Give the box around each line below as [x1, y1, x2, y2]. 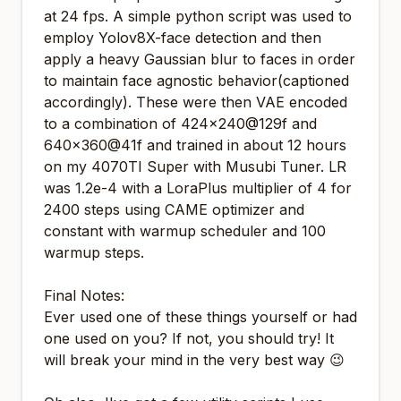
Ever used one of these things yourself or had [44, 308, 357, 326]
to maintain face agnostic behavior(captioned [44, 72, 349, 90]
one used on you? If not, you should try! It [44, 329, 334, 347]
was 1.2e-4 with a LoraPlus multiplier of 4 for [44, 179, 352, 197]
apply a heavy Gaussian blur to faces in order [44, 50, 355, 68]
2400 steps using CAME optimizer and [44, 200, 304, 218]
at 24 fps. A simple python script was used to [44, 7, 352, 25]
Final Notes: [44, 286, 124, 304]
